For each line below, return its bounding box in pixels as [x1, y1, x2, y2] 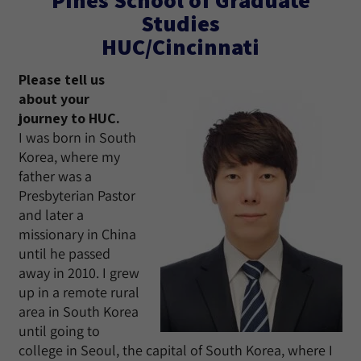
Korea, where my [19, 147, 120, 166]
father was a [19, 167, 92, 185]
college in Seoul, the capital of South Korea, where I [19, 341, 333, 359]
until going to [19, 322, 100, 340]
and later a [19, 205, 84, 224]
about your [19, 89, 89, 108]
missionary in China [19, 225, 136, 243]
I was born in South [19, 128, 136, 147]
